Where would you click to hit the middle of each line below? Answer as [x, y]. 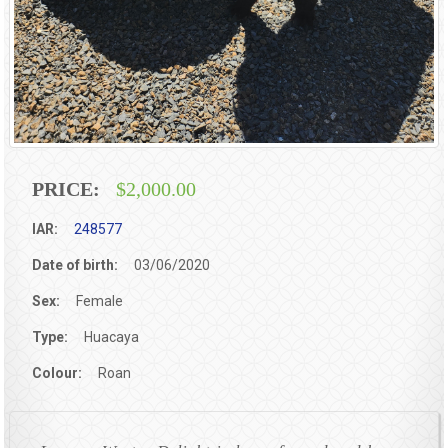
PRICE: [66, 189]
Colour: [57, 372]
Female [100, 300]
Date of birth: [75, 264]
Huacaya [112, 336]
